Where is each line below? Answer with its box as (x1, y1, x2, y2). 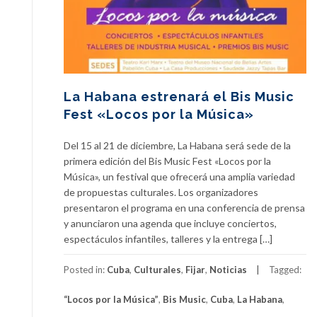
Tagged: (269, 263, 301, 275)
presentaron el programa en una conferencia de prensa (64, 201, 305, 214)
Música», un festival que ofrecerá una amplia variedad (64, 170, 295, 183)
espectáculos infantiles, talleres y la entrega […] (64, 232, 272, 245)
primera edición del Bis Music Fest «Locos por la (64, 154, 271, 167)
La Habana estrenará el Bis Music (64, 88, 294, 104)
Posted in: (64, 263, 107, 275)
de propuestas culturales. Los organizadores (64, 185, 258, 198)
